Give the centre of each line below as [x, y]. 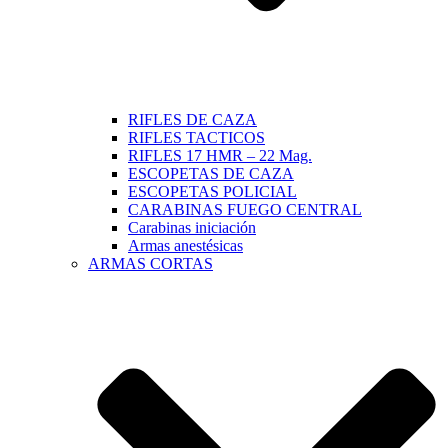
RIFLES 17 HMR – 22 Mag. [220, 155]
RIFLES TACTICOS [196, 137]
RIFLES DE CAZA [192, 119]
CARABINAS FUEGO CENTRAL [245, 209]
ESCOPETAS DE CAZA [211, 173]
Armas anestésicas [185, 245]
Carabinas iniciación [192, 227]
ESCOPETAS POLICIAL [212, 191]
